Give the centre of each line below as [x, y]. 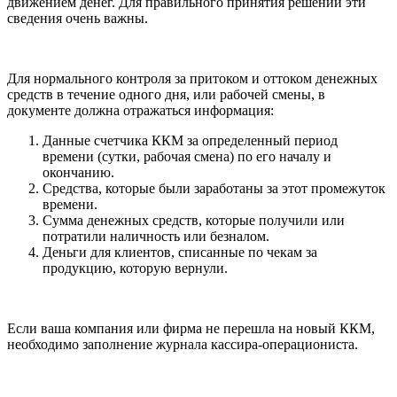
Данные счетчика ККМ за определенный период [190, 141]
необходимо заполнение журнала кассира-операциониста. [183, 345]
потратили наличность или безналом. [156, 237]
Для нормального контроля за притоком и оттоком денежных [192, 79]
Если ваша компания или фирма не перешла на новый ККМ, [191, 329]
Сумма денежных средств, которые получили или [194, 221]
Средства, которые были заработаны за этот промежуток [214, 189]
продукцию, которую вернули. [135, 269]
